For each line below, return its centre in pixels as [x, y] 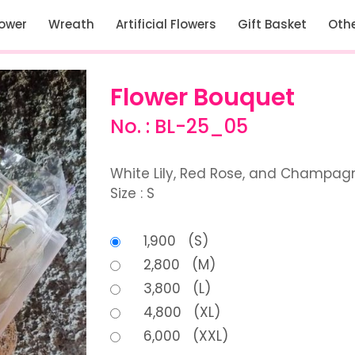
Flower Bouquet [202, 97]
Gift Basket [272, 24]
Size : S [132, 193]
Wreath [71, 24]
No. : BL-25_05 [179, 126]
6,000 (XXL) [186, 336]
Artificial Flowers [166, 24]
